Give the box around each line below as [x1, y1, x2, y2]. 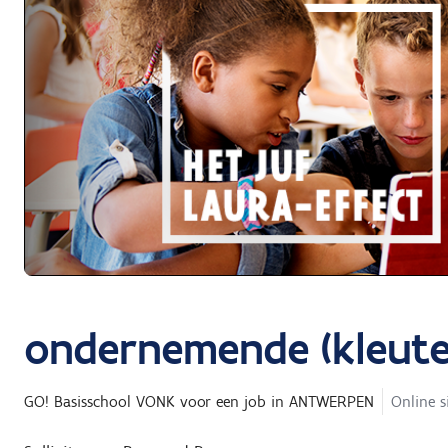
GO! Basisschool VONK [24, 392, 175, 412]
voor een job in [180, 392, 284, 412]
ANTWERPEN [289, 392, 374, 412]
